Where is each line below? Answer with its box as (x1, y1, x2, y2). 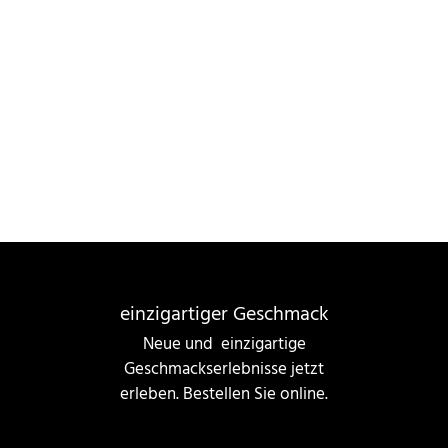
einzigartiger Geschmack (119, 299, 329, 332)
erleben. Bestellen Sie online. (120, 381, 328, 409)
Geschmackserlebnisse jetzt (124, 356, 324, 384)
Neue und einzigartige (142, 331, 306, 359)
